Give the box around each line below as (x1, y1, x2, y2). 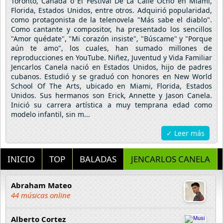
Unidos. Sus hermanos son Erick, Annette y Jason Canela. (11, 91, 212, 100)
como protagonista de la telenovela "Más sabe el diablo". (11, 15, 212, 24)
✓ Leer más (166, 128, 205, 138)
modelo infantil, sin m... (11, 110, 90, 119)
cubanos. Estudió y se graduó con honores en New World (11, 72, 212, 81)
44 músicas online (11, 190, 70, 200)
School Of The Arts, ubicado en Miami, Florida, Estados (11, 81, 212, 91)
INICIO (7, 153, 35, 165)
